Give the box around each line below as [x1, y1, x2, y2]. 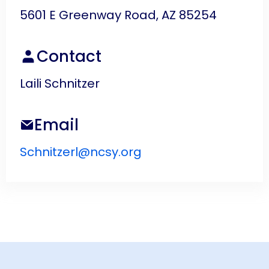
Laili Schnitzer [20, 75, 100, 92]
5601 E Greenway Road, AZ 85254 [20, 7, 217, 23]
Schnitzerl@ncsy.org [20, 144, 142, 160]
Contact [37, 46, 101, 67]
